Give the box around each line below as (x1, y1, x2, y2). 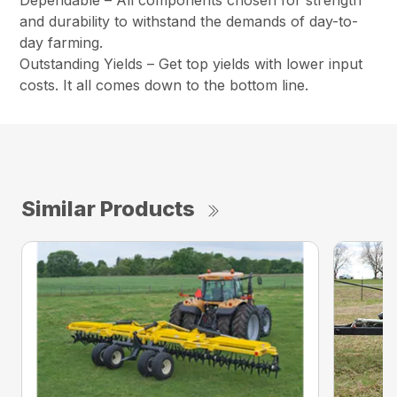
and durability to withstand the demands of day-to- (19, 12, 359, 31)
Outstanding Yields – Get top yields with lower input (19, 55, 363, 74)
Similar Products (21, 196, 195, 222)
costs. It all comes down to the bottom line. (19, 76, 309, 95)
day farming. (19, 34, 104, 52)
